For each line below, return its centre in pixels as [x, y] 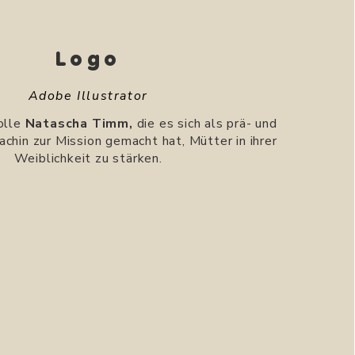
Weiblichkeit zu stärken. [88, 158]
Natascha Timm [77, 124]
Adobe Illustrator [88, 96]
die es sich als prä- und [205, 124]
